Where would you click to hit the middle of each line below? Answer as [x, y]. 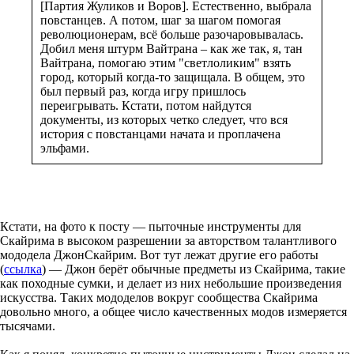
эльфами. [65, 148]
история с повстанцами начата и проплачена [160, 134]
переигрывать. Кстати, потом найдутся [146, 105]
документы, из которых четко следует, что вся [164, 119]
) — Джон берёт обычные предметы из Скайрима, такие [194, 269]
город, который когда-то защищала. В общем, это [173, 77]
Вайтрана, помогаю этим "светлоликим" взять [166, 62]
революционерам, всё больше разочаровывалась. [172, 34]
